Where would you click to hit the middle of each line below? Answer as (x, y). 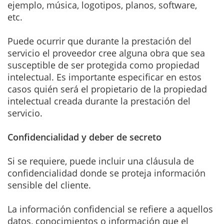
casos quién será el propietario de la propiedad (107, 89)
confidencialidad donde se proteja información (106, 173)
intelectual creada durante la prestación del (99, 101)
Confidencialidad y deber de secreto (84, 137)
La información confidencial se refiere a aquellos (110, 209)
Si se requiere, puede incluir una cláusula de (101, 161)
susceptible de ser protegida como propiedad (103, 65)
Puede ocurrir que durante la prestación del (99, 41)
